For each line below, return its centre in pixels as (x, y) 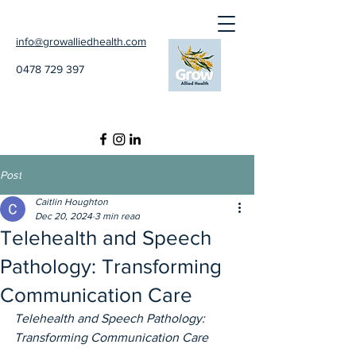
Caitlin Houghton (72, 202)
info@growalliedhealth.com (81, 41)
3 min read (117, 216)
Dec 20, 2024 (64, 216)
